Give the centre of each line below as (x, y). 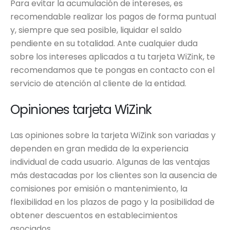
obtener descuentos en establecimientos (94, 216)
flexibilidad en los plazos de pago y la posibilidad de (112, 202)
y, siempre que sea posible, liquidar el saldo (96, 30)
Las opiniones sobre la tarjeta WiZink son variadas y (113, 136)
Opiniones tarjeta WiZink (81, 110)
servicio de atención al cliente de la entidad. (98, 84)
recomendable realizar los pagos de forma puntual (113, 17)
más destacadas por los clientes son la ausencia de (114, 176)
